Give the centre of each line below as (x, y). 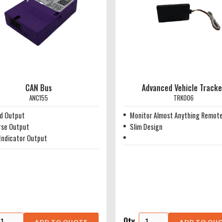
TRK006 (183, 98)
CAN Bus (39, 88)
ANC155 (39, 98)
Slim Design (146, 127)
